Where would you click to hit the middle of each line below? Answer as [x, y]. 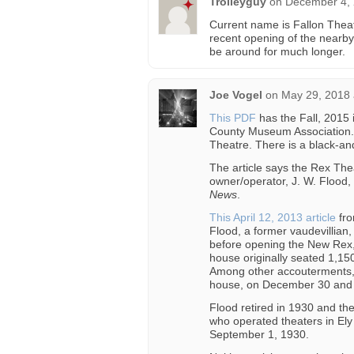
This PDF [233, 118]
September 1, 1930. [259, 334]
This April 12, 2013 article [273, 217]
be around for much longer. [277, 51]
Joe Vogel [236, 95]
